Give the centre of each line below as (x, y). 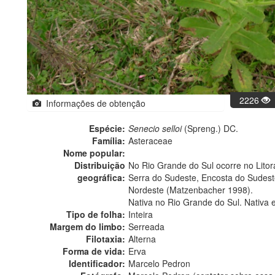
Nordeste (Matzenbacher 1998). (191, 190)
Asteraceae (150, 141)
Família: (109, 141)
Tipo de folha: (96, 215)
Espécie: (107, 129)
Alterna (142, 239)
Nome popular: (94, 153)
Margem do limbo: (87, 227)
